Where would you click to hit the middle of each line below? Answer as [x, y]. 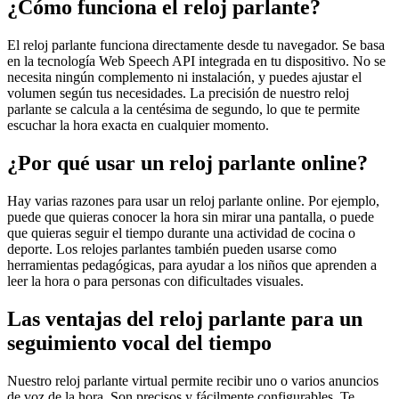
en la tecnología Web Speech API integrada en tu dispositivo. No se [196, 61]
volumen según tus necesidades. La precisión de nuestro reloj [178, 94]
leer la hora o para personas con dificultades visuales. [155, 281]
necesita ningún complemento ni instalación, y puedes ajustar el [184, 77]
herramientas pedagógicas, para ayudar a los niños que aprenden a [192, 265]
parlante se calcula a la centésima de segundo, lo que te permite [183, 110]
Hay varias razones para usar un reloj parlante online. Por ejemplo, [193, 201]
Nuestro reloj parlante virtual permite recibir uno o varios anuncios [193, 380]
